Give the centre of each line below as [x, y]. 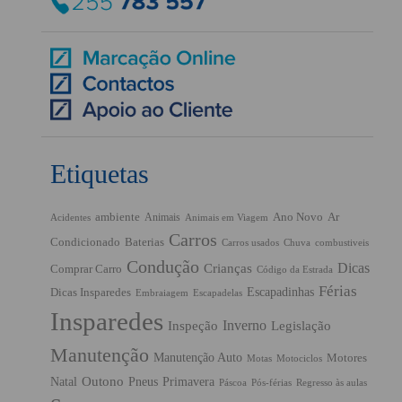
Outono [103, 381]
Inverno [245, 325]
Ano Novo [298, 216]
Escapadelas [218, 293]
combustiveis [342, 242]
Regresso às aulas [332, 382]
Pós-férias [271, 382]
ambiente [118, 216]
